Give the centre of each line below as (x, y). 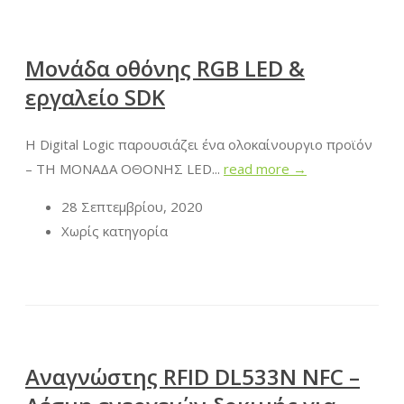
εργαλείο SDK (95, 96)
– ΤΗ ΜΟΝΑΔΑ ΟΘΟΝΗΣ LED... (124, 169)
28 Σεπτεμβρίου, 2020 (132, 207)
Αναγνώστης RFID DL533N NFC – (193, 377)
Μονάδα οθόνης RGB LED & (165, 68)
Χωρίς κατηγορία (115, 231)
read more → (265, 169)
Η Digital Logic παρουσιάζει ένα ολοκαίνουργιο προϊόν (199, 145)
